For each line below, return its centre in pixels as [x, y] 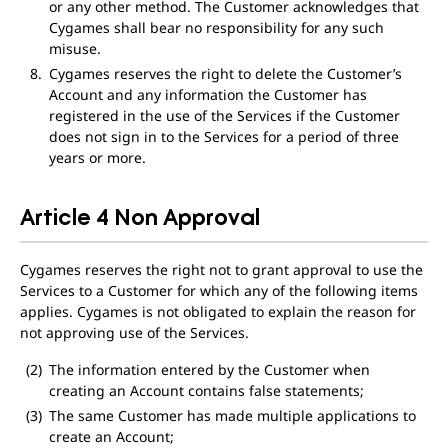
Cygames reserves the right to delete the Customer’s [225, 73]
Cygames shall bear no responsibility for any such [216, 27]
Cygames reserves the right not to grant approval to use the [221, 269]
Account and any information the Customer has [207, 94]
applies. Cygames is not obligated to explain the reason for [218, 311]
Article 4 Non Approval [140, 216]
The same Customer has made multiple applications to [232, 415]
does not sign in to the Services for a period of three [223, 136]
